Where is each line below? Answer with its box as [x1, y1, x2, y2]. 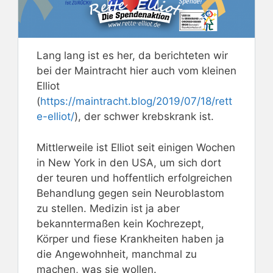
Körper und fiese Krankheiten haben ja [37, 232, 224, 245]
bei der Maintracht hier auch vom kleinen [37, 65, 236, 77]
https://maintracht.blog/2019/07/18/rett [40, 95, 232, 108]
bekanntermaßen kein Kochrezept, [37, 217, 204, 230]
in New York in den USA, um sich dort [37, 156, 221, 169]
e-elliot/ [37, 110, 74, 123]
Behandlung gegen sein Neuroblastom [37, 186, 224, 199]
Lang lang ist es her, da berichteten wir [37, 49, 228, 62]
